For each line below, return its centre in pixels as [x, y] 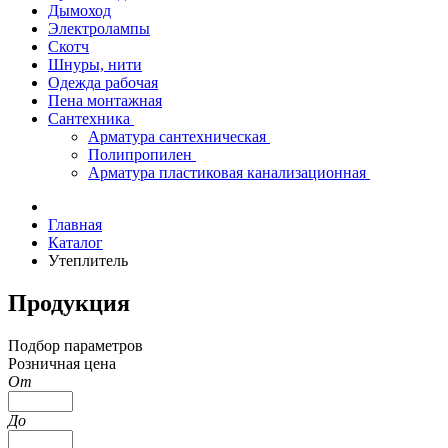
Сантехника [91, 118]
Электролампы [99, 28]
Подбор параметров [75, 345]
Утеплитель [88, 260]
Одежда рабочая [103, 82]
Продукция [69, 302]
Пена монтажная [105, 100]
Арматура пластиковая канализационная [229, 172]
